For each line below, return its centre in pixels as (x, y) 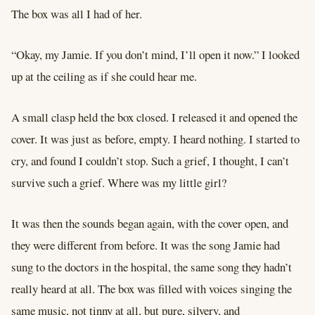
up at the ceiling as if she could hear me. (104, 77)
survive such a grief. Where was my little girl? (119, 182)
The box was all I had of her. (77, 14)
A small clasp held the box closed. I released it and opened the (154, 117)
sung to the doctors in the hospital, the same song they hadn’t (152, 266)
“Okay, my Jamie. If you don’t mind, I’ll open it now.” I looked (155, 55)
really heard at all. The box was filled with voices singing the (152, 288)
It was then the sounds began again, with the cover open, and (150, 223)
